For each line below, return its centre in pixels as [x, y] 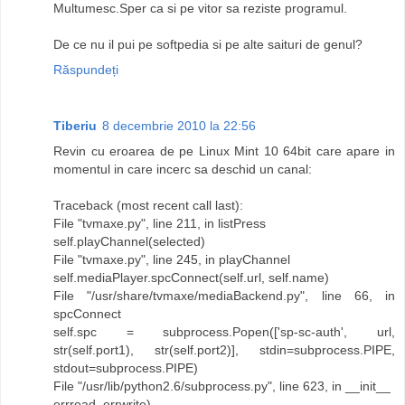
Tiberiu [75, 126]
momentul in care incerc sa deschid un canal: [183, 170]
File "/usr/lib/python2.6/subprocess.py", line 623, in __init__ [222, 386]
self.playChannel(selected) [129, 242]
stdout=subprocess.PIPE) [126, 368]
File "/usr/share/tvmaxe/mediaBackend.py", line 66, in [224, 296]
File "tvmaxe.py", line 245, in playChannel [172, 260]
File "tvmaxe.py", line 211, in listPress [160, 224]
